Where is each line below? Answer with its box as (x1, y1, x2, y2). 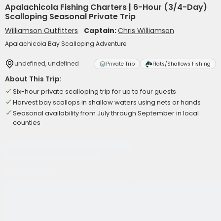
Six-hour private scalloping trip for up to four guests (13, 87, 176, 96)
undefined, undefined (14, 59, 79, 68)
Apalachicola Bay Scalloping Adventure (5, 39, 126, 48)
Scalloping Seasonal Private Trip (5, 11, 136, 22)
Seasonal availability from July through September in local (13, 109, 199, 118)
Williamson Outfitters (5, 26, 78, 36)
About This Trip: (5, 74, 62, 84)
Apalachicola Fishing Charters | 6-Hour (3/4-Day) (5, 1, 207, 13)
